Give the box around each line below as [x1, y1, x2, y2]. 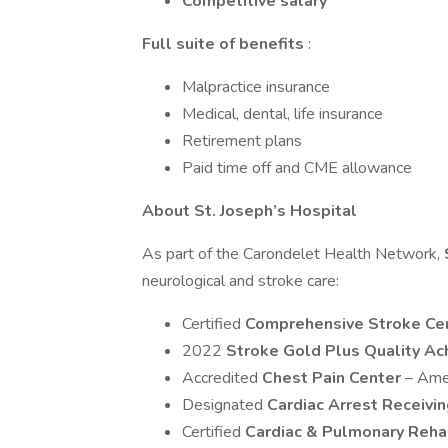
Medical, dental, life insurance [182, 103, 383, 125]
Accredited [182, 367, 262, 389]
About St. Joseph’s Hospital [142, 200, 357, 222]
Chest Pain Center [262, 367, 405, 389]
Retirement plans [182, 130, 302, 152]
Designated [182, 394, 267, 416]
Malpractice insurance [182, 76, 330, 98]
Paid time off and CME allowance [182, 157, 412, 179]
